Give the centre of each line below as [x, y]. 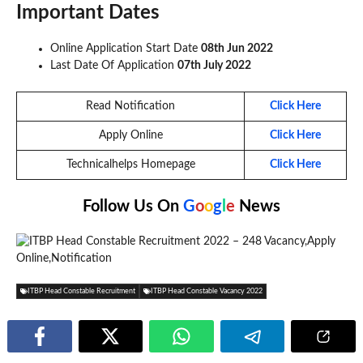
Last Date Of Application [114, 65]
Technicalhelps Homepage [130, 164]
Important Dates [88, 13]
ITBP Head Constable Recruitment [81, 291]
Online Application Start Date [126, 48]
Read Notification [130, 106]
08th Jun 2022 [237, 48]
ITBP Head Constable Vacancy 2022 [207, 291]
